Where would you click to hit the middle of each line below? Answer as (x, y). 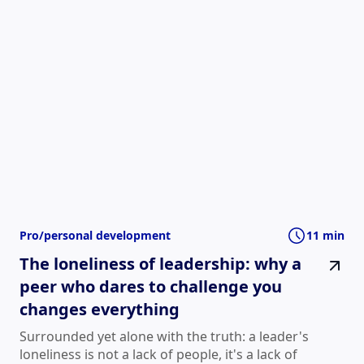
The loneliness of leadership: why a (160, 264)
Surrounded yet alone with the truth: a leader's (164, 337)
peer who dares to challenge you (151, 287)
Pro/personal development (95, 235)
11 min (325, 235)
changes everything (100, 310)
